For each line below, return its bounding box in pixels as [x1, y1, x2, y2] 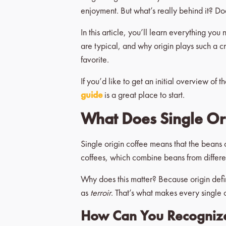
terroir [90, 187, 111, 198]
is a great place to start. [102, 89, 185, 100]
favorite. [81, 53, 109, 65]
